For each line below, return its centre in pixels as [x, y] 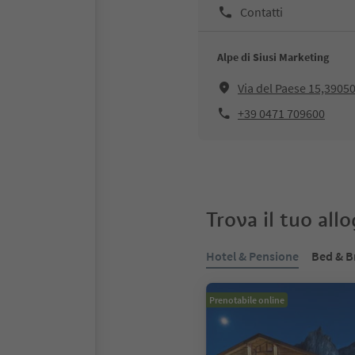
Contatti [261, 11]
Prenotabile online [247, 300]
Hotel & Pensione [252, 256]
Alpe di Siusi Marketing [273, 57]
